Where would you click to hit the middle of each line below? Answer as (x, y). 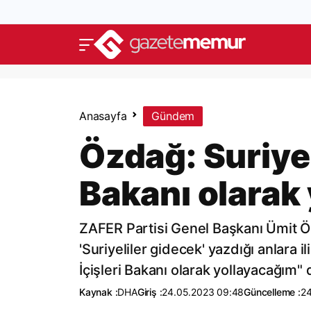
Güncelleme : (272, 292)
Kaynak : (99, 292)
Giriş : (150, 292)
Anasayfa (103, 116)
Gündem (173, 116)
